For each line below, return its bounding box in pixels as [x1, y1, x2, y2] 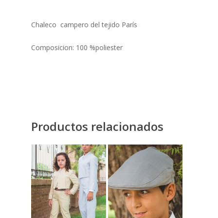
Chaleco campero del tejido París [31, 20, 137, 30]
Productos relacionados [31, 118, 163, 135]
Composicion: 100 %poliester [31, 43, 123, 53]
